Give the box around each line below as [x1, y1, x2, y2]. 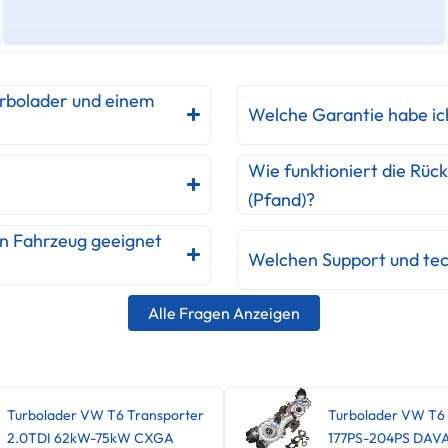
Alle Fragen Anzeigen [148, 302, 300, 323]
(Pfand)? [247, 187, 315, 211]
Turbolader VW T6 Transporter [6, 405, 204, 424]
